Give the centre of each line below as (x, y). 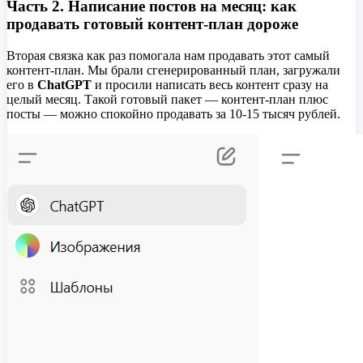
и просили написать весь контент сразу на (210, 85)
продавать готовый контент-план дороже (152, 24)
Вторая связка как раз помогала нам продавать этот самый (168, 56)
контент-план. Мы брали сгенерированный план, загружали (173, 70)
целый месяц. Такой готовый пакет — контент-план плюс (167, 100)
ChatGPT (64, 85)
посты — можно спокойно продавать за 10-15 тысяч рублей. (173, 114)
